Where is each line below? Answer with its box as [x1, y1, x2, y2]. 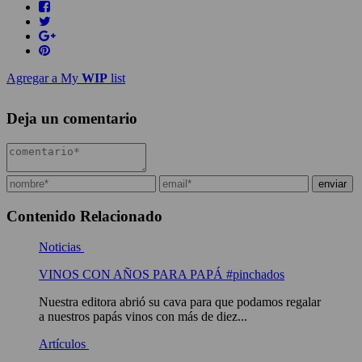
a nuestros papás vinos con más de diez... [39, 309, 247, 324]
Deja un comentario [6, 110, 137, 128]
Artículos [39, 337, 89, 351]
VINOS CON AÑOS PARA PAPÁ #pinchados [39, 267, 284, 282]
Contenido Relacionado [6, 207, 162, 225]
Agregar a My [6, 71, 82, 86]
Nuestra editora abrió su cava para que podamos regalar [39, 295, 321, 309]
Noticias [39, 240, 84, 255]
